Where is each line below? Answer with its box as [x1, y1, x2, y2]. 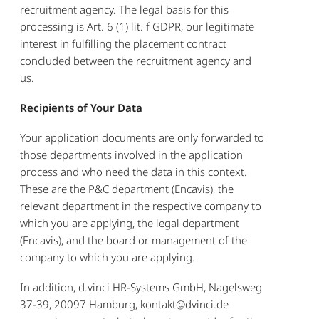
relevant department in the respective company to [20, 198, 262, 213]
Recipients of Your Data [20, 100, 143, 115]
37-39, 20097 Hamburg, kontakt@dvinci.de [20, 296, 229, 311]
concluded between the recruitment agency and [20, 53, 252, 68]
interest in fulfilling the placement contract [20, 36, 227, 51]
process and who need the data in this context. [20, 164, 248, 179]
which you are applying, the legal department [20, 215, 240, 230]
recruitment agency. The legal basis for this [20, 1, 229, 16]
